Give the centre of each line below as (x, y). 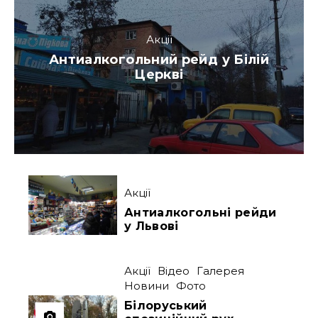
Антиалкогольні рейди (201, 212)
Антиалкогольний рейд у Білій (159, 60)
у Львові (152, 226)
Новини (147, 285)
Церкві (159, 75)
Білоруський (166, 305)
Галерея (221, 270)
